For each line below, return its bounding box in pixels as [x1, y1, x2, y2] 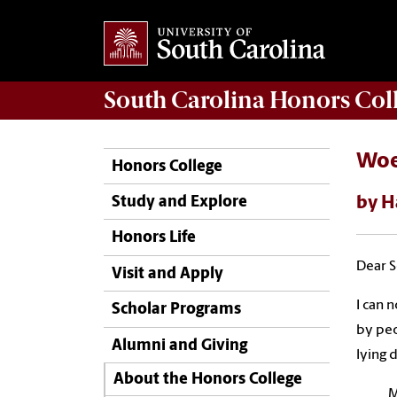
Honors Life [112, 230, 196, 247]
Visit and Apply [112, 265, 223, 283]
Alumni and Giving [112, 337, 247, 354]
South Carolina [104, 86, 269, 113]
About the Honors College [113, 372, 302, 387]
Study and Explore [112, 194, 247, 212]
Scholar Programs [112, 301, 241, 319]
